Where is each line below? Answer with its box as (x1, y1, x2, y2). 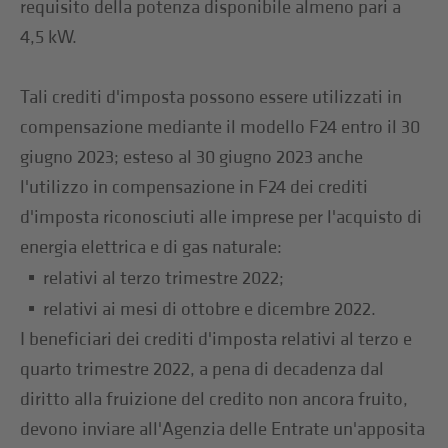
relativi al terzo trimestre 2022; (43, 266, 285, 290)
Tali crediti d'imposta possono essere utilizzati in (20, 85, 403, 109)
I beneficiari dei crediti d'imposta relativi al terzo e (20, 327, 413, 351)
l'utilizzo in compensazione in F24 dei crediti (20, 175, 369, 199)
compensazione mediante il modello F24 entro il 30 (20, 115, 421, 139)
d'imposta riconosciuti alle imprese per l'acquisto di (20, 205, 423, 229)
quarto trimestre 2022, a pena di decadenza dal (20, 357, 385, 381)
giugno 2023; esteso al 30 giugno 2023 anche (20, 145, 364, 169)
